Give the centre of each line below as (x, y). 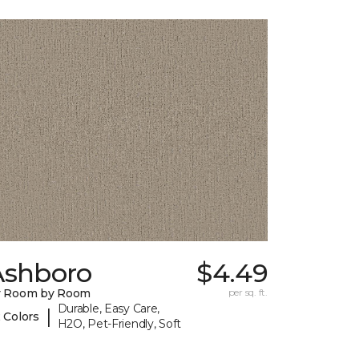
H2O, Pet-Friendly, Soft (119, 324)
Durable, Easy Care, (109, 309)
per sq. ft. (248, 292)
